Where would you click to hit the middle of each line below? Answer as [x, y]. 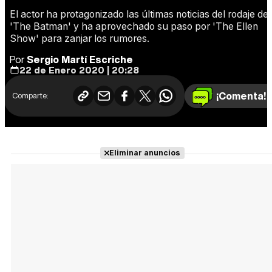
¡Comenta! [241, 96]
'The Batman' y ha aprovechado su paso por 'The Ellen [134, 26]
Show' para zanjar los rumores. [80, 38]
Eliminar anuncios [144, 152]
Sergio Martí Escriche [80, 59]
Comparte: [30, 95]
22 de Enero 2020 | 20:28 [79, 70]
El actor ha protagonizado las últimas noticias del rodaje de [139, 14]
